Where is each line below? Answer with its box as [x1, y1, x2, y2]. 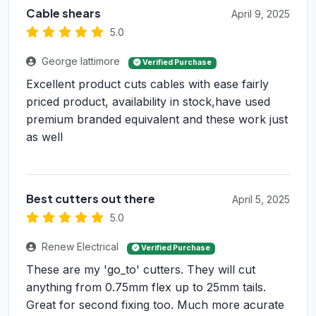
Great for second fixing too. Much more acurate [26, 298, 284, 312]
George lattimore [39, 55, 123, 68]
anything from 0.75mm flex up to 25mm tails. [26, 280, 266, 295]
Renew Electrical [39, 241, 121, 253]
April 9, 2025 [231, 8, 290, 20]
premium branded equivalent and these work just [26, 112, 288, 127]
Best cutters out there [26, 191, 155, 207]
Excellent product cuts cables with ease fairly [26, 77, 269, 92]
